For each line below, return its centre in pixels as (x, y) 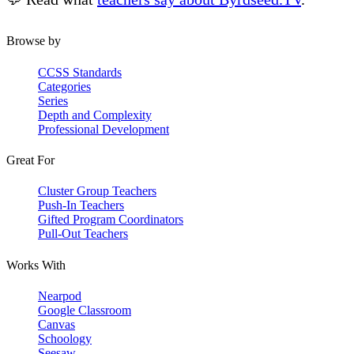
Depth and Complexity (95, 115)
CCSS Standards (80, 72)
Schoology (65, 338)
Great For (30, 160)
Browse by (34, 41)
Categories (64, 86)
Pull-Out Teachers (83, 234)
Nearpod (60, 296)
